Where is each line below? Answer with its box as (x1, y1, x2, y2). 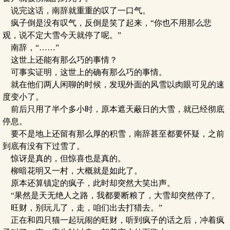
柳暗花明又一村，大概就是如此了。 (3, 166, 142, 175)
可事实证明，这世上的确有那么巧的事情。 (3, 68, 167, 76)
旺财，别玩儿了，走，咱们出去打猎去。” (3, 203, 162, 212)
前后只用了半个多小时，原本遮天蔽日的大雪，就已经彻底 (3, 105, 224, 113)
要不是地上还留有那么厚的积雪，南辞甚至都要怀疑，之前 (3, 129, 224, 138)
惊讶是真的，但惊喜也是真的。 (3, 154, 126, 163)
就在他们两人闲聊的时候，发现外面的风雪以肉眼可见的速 (3, 80, 224, 89)
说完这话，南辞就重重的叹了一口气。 (3, 6, 150, 15)
